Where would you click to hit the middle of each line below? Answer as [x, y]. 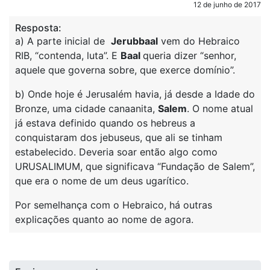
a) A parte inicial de [63, 41]
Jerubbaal [134, 41]
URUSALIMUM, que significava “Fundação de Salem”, [135, 166]
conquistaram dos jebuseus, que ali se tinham [119, 137]
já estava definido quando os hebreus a [105, 123]
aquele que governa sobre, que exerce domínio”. [125, 70]
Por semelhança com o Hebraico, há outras [114, 205]
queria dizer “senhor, [190, 55]
